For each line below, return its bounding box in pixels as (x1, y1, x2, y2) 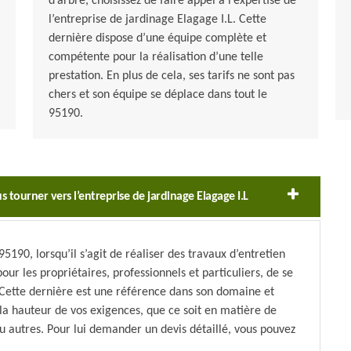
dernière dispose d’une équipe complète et (48, 32, 266, 45)
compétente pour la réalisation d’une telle (48, 51, 263, 64)
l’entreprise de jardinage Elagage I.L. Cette (48, 13, 266, 27)
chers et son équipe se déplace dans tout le (48, 89, 267, 102)
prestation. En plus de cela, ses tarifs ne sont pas (48, 70, 295, 83)
